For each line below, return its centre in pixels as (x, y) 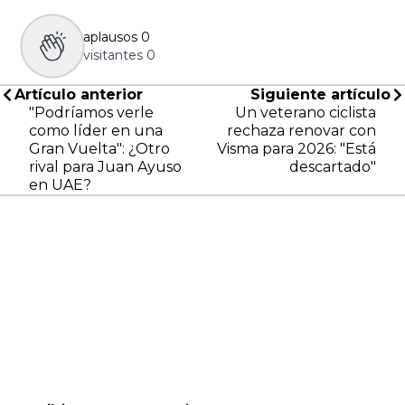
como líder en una (96, 131)
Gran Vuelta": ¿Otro (99, 149)
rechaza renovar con (301, 131)
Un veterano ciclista (306, 113)
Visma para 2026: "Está (297, 149)
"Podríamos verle (91, 113)
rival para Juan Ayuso (105, 167)
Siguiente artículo (320, 95)
